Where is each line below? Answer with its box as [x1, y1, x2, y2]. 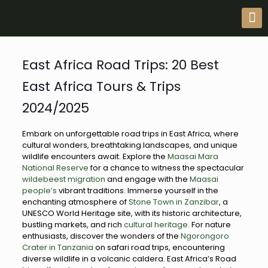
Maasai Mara [167, 151, 218, 162]
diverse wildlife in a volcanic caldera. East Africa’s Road [22, 253, 236, 264]
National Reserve [22, 162, 89, 173]
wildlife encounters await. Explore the [22, 151, 167, 162]
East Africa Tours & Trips [22, 77, 181, 96]
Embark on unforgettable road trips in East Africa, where [22, 128, 239, 139]
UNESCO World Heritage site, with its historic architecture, [22, 208, 242, 219]
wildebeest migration [22, 173, 105, 185]
